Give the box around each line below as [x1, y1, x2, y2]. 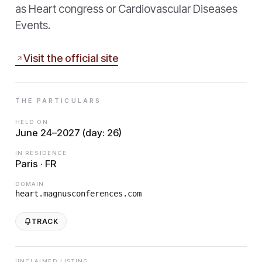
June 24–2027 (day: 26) [15, 126, 122, 139]
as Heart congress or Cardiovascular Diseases [15, 2, 237, 16]
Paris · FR [15, 157, 56, 170]
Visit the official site [23, 52, 118, 64]
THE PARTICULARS [15, 96, 102, 105]
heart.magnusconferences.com [15, 188, 142, 198]
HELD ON [15, 118, 48, 125]
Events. [15, 19, 50, 32]
